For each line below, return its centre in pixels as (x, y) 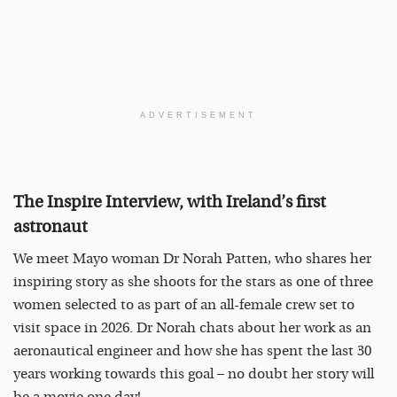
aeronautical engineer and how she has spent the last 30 (192, 351)
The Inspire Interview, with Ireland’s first (170, 202)
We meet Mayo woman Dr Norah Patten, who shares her (192, 259)
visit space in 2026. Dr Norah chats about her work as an (192, 328)
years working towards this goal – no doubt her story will (194, 374)
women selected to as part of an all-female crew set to (184, 305)
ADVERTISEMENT (198, 116)
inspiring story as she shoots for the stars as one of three (193, 282)
